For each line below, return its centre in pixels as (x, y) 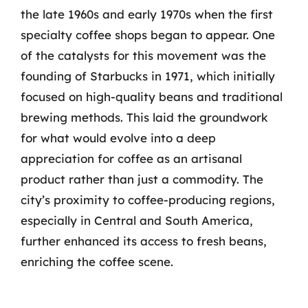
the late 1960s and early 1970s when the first (147, 14)
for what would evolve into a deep (118, 137)
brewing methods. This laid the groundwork (144, 117)
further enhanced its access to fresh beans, (144, 241)
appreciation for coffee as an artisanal (131, 158)
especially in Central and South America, (137, 220)
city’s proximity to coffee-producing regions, (148, 199)
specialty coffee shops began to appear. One (148, 34)
